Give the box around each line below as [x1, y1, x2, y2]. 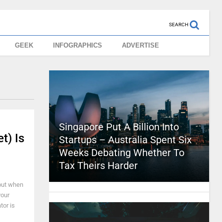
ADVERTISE [122, 42, 160, 49]
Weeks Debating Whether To [58, 147, 184, 159]
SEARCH [168, 22, 188, 27]
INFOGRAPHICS [53, 42, 103, 49]
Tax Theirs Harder [58, 160, 138, 171]
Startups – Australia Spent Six [58, 134, 192, 146]
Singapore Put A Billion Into [58, 121, 179, 133]
